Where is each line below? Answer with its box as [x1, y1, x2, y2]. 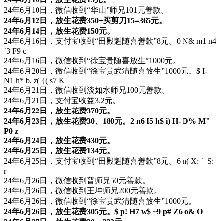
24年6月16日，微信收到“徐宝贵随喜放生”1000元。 [4, 56, 181, 65]
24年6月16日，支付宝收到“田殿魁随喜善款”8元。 [4, 37, 177, 45]
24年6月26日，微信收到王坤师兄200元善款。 [4, 186, 162, 195]
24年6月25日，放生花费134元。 [4, 146, 114, 155]
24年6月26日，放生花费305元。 [4, 207, 114, 216]
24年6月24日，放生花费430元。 [4, 136, 114, 145]
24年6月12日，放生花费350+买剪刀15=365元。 [4, 16, 167, 25]
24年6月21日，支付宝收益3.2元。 [4, 96, 120, 105]
